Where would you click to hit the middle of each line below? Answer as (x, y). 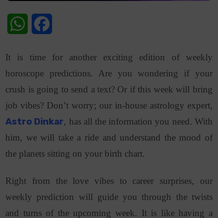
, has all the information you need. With (138, 121)
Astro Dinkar (35, 121)
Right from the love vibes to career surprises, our (109, 181)
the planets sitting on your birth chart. (75, 153)
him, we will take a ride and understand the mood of (109, 137)
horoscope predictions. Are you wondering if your (109, 73)
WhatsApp (46, 23)
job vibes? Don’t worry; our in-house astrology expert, (109, 105)
